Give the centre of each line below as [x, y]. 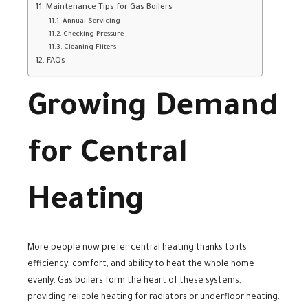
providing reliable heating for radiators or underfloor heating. [154, 297]
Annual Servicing [92, 22]
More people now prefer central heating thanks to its [137, 248]
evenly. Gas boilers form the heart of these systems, [134, 281]
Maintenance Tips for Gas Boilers [109, 8]
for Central [108, 156]
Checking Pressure [94, 35]
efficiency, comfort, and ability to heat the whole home [141, 264]
